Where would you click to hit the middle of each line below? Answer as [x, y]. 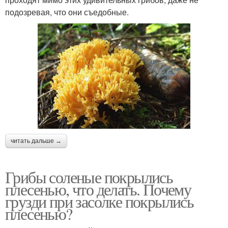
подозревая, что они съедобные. [67, 12]
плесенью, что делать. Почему [98, 189]
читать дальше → [36, 141]
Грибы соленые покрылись [89, 177]
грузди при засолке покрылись [99, 201]
